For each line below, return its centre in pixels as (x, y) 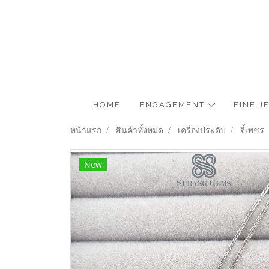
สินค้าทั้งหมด (140, 131)
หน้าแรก (86, 131)
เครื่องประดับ (202, 131)
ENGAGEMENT (174, 105)
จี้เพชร (252, 131)
